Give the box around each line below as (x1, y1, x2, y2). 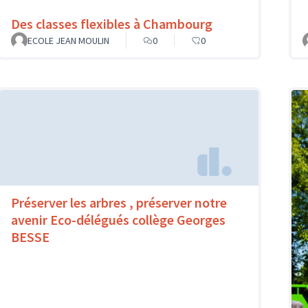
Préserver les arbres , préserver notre (11, 193, 227, 211)
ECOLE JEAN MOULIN (27, 34, 109, 47)
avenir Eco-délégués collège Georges (11, 210, 225, 228)
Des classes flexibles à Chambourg (11, 15, 212, 33)
